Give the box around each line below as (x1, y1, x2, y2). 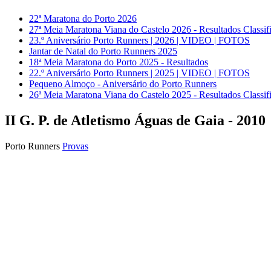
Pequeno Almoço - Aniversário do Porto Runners (29, 79, 217, 90)
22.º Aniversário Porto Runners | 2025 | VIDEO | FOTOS (29, 68, 250, 79)
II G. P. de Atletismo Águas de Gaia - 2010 (5, 113, 266, 129)
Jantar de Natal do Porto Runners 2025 (29, 46, 177, 57)
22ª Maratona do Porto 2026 (29, 13, 137, 24)
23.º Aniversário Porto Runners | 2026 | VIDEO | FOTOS (29, 35, 250, 46)
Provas (62, 141, 88, 152)
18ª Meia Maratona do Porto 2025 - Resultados (29, 57, 208, 68)
